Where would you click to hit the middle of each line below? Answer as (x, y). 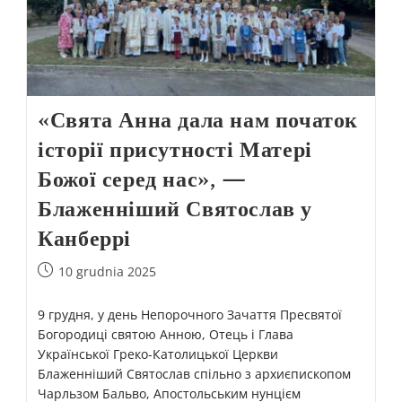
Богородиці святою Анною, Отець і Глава (166, 334)
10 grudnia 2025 (108, 271)
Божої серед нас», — (142, 179)
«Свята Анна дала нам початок (198, 119)
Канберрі (84, 238)
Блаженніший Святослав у (175, 208)
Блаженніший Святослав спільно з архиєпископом (195, 373)
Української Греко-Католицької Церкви (158, 354)
